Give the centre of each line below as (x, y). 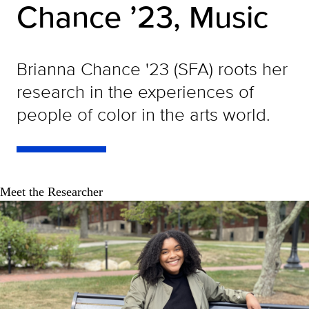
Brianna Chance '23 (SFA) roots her (152, 69)
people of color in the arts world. (143, 114)
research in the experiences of (135, 91)
